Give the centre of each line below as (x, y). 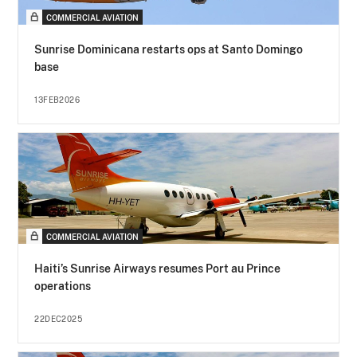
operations (63, 286)
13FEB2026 (57, 100)
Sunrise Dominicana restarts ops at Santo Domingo (169, 50)
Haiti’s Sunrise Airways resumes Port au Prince (158, 269)
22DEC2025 (59, 319)
